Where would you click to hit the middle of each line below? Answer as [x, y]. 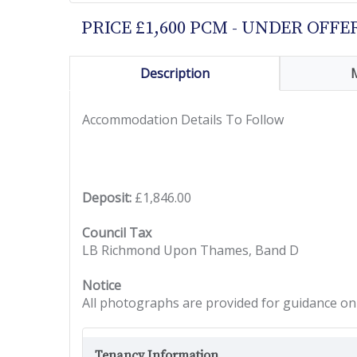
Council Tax [117, 233]
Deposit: [107, 198]
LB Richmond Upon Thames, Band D [190, 250]
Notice [102, 285]
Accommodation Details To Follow [183, 120]
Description [175, 73]
